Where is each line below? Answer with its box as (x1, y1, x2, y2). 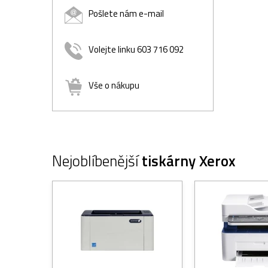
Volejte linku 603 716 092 (89, 42, 184, 57)
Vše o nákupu (89, 78, 139, 93)
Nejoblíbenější (52, 149, 142, 172)
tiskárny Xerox (142, 149, 236, 172)
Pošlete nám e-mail (89, 7, 164, 21)
